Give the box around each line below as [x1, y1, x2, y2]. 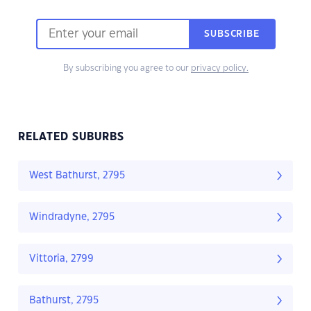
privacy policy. [190, 64, 249, 73]
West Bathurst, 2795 [29, 171, 125, 181]
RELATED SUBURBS [18, 132, 124, 143]
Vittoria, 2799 [29, 254, 94, 264]
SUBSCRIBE [204, 30, 260, 39]
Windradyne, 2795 [29, 212, 115, 223]
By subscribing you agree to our [62, 64, 191, 73]
